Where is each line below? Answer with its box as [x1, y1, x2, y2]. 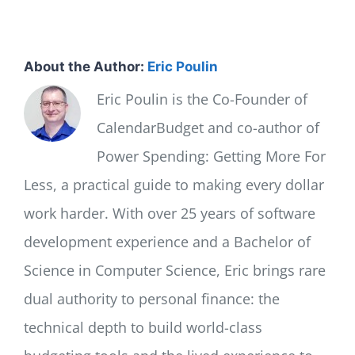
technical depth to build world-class [24, 318, 262, 338]
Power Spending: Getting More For [97, 147, 326, 166]
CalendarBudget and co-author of [97, 118, 319, 138]
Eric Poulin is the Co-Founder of [97, 90, 307, 109]
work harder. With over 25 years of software [24, 204, 315, 223]
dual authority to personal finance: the [24, 289, 280, 309]
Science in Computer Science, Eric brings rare [24, 261, 326, 281]
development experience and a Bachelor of [24, 232, 311, 252]
